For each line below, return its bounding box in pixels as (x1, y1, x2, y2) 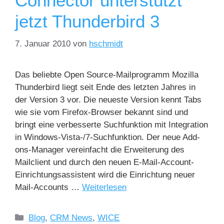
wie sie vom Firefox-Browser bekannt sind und (15, 107, 188, 117)
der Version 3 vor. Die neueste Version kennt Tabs (15, 94, 201, 104)
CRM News (50, 212, 93, 222)
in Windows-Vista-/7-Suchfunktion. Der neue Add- (15, 132, 200, 142)
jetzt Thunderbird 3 (15, 11, 159, 31)
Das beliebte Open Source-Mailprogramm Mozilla (15, 69, 198, 79)
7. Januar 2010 (15, 38, 70, 48)
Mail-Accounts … (15, 182, 82, 192)
